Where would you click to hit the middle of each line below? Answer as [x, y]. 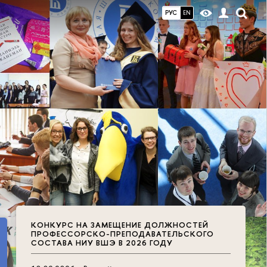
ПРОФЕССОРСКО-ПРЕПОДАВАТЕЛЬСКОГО [122, 234]
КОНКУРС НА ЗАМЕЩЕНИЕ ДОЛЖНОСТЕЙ [120, 225]
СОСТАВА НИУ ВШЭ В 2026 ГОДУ [102, 243]
